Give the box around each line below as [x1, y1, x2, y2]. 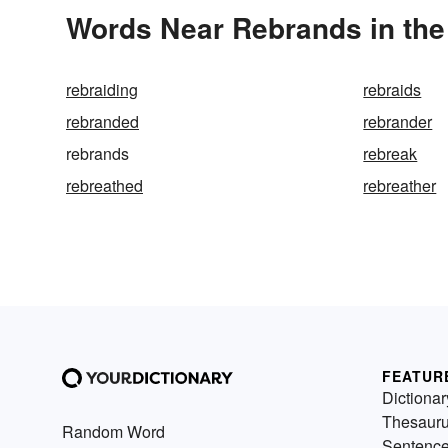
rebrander [363, 109, 433, 133]
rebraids [363, 77, 422, 101]
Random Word [62, 419, 165, 443]
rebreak [363, 141, 418, 165]
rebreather [363, 173, 437, 197]
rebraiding [66, 77, 138, 101]
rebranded [66, 109, 139, 133]
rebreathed [66, 173, 143, 197]
